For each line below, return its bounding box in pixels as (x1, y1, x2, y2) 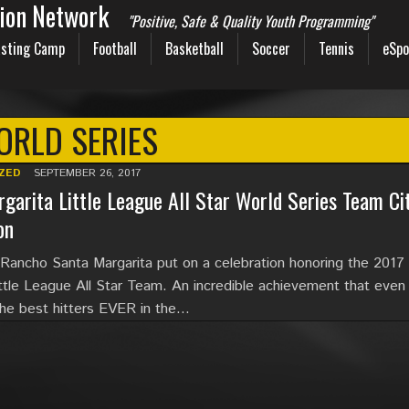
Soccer (252, 37, 290, 59)
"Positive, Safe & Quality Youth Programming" (128, 10, 373, 32)
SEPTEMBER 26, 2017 (34, 165, 141, 181)
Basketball (165, 37, 224, 59)
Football (93, 37, 137, 59)
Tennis (319, 37, 354, 59)
